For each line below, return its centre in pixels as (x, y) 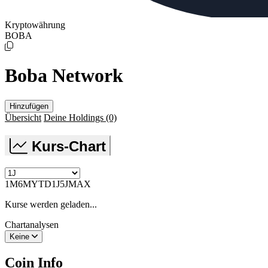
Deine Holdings (75, 117)
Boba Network (64, 76)
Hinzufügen (29, 106)
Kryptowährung (35, 25)
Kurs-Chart (69, 146)
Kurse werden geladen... (51, 204)
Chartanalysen (32, 224)
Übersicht (23, 117)
